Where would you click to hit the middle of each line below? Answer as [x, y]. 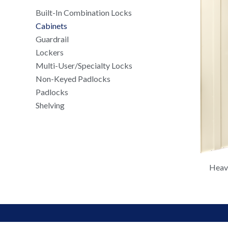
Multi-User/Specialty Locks [84, 65]
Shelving [50, 105]
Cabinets [52, 25]
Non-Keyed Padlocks [73, 78]
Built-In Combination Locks [84, 12]
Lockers [50, 52]
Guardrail [52, 39]
